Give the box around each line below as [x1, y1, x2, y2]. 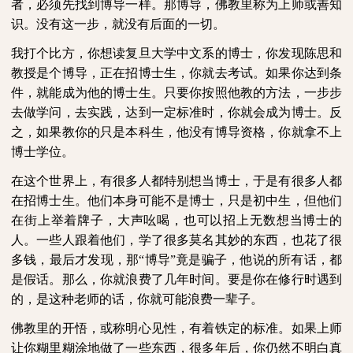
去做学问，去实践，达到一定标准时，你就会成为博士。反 [11, 106, 342, 120]
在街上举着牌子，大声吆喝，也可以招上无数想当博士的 [11, 214, 342, 228]
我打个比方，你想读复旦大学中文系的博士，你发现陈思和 [11, 46, 342, 61]
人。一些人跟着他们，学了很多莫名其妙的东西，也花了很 [11, 233, 342, 247]
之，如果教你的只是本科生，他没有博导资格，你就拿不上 [11, 125, 342, 139]
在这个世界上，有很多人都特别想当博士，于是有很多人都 [11, 174, 342, 188]
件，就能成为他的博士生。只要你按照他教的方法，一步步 [11, 86, 342, 100]
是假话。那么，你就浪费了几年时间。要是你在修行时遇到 [11, 273, 342, 287]
